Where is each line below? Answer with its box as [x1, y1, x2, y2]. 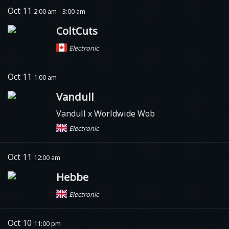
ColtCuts [56, 24, 98, 38]
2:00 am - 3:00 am [34, 6, 85, 16]
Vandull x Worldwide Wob [56, 107, 155, 119]
